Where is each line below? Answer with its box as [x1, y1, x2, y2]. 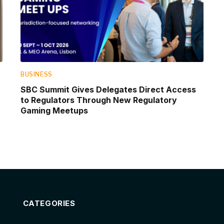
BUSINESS [20, 70, 52, 78]
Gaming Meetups [20, 105, 88, 115]
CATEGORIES [22, 198, 75, 208]
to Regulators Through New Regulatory [20, 94, 177, 105]
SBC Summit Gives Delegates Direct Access [20, 84, 196, 94]
